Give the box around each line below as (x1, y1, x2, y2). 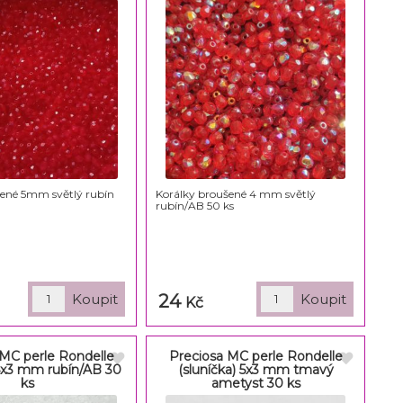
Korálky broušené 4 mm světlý (155, 186, 316, 201)
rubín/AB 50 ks (155, 198, 234, 212)
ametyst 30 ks (210, 374, 300, 391)
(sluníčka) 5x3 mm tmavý (177, 361, 334, 378)
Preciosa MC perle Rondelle (168, 347, 343, 364)
